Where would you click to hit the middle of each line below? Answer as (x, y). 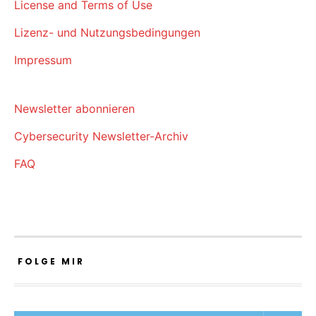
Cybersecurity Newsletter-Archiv (101, 136)
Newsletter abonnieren (74, 109)
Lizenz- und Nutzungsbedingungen (107, 33)
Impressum (43, 60)
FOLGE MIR (51, 262)
